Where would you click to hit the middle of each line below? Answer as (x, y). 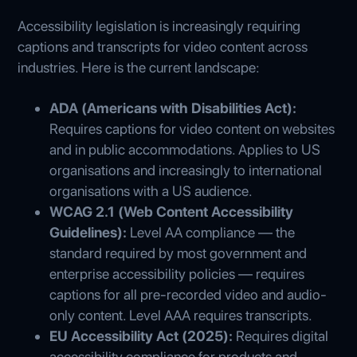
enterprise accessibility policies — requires (177, 273)
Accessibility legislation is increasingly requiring (159, 25)
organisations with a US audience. (151, 190)
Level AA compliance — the (211, 232)
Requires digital (281, 335)
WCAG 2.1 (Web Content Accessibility (172, 211)
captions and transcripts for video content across (163, 46)
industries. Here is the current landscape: (139, 67)
